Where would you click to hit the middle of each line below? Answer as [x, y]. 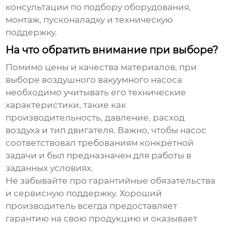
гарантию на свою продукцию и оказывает [102, 219]
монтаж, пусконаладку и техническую [90, 20]
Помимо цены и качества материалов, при [101, 67]
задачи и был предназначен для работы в [99, 156]
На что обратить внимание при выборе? [112, 50]
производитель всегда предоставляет [92, 206]
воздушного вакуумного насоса [112, 80]
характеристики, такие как [66, 105]
